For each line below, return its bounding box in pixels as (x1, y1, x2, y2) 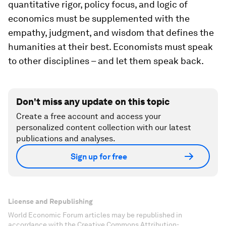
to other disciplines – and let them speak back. (8, 55, 204, 66)
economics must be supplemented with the (8, 13, 190, 24)
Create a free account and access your (16, 111, 161, 121)
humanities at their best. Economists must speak (8, 41, 213, 52)
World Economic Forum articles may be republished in (8, 211, 182, 219)
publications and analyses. (16, 134, 116, 143)
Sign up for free (71, 151, 127, 161)
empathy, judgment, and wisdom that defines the (8, 27, 214, 38)
